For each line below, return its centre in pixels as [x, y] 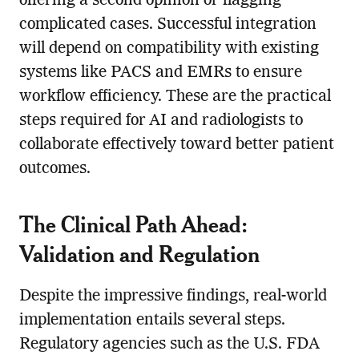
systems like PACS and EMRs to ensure [160, 73]
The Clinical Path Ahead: [133, 224]
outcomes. [54, 169]
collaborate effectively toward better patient [176, 145]
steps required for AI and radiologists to [161, 121]
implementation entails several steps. [152, 320]
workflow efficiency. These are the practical [175, 97]
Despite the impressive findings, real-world [173, 296]
